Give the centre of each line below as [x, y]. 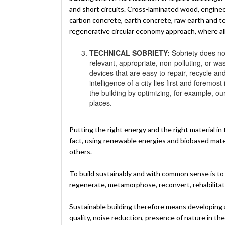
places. [101, 103]
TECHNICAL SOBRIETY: [130, 52]
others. [81, 151]
